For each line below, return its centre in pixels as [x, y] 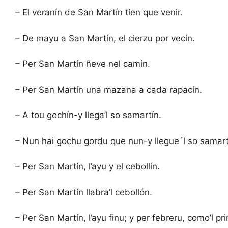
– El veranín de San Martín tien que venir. [99, 12]
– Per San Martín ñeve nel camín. [83, 64]
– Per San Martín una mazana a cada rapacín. [109, 89]
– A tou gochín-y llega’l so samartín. [88, 115]
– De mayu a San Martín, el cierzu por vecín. [105, 38]
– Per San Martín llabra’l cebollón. [84, 192]
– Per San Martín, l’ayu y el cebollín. [88, 167]
